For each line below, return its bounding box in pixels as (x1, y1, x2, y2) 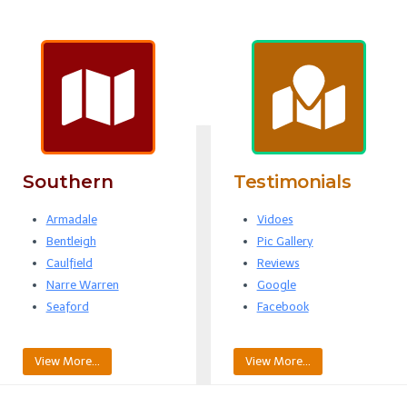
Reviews (256, 255, 300, 270)
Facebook (256, 299, 309, 313)
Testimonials (233, 170, 351, 193)
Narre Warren (45, 277, 119, 292)
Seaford (45, 299, 89, 313)
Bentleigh (45, 233, 96, 248)
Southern (23, 170, 114, 193)
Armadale (45, 212, 97, 226)
